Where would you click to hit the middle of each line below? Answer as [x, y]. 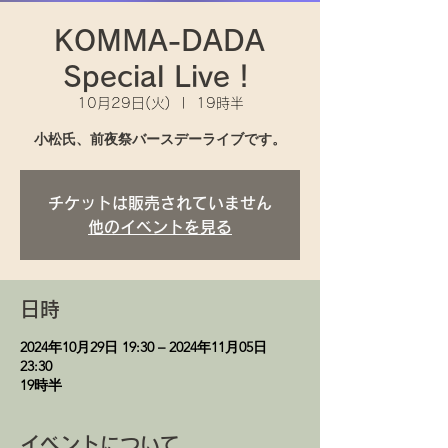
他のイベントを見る [160, 227]
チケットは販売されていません [160, 203]
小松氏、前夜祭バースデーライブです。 [160, 139]
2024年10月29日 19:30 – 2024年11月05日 [143, 347]
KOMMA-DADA [160, 40]
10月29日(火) [123, 103]
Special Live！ [160, 76]
